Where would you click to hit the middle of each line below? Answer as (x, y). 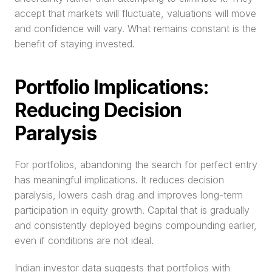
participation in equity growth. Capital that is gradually (132, 210)
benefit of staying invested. (75, 44)
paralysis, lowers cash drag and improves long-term (129, 195)
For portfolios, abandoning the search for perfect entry (136, 165)
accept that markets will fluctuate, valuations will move (135, 13)
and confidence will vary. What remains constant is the (135, 29)
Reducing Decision (98, 110)
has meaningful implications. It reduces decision (119, 180)
